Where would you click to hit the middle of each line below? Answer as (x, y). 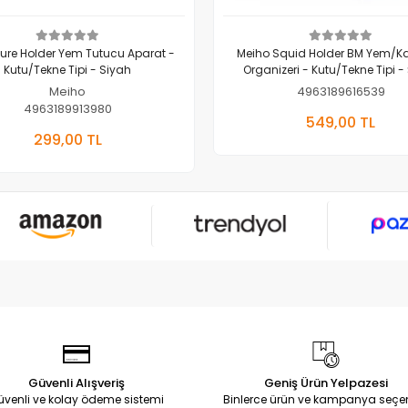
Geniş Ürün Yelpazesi (326, 382)
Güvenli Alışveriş (76, 382)
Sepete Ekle (119, 128)
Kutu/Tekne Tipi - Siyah (67, 69)
